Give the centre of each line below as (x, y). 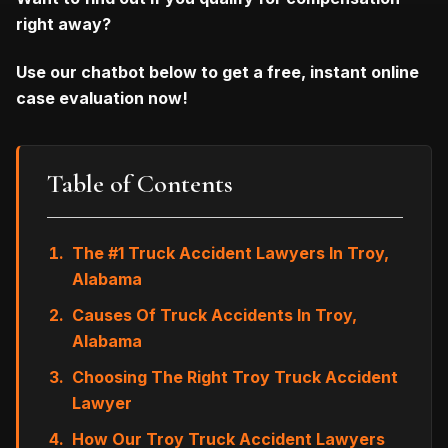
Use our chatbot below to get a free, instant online (217, 71)
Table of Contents (140, 183)
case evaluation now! (102, 97)
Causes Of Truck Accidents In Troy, (214, 314)
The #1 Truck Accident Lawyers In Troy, (230, 252)
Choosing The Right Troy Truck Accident (235, 376)
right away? (65, 23)
